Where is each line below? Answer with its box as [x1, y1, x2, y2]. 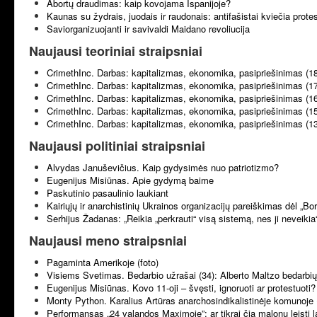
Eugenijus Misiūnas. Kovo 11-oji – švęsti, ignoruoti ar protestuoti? [47, 281, 316, 294]
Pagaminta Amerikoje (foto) [47, 255, 158, 269]
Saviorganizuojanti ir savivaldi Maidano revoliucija [47, 22, 250, 35]
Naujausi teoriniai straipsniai [29, 42, 202, 60]
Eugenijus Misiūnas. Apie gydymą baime [47, 173, 214, 187]
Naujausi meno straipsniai [29, 231, 187, 250]
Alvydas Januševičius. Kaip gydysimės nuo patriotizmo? [47, 161, 279, 174]
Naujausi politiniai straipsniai [29, 137, 205, 155]
